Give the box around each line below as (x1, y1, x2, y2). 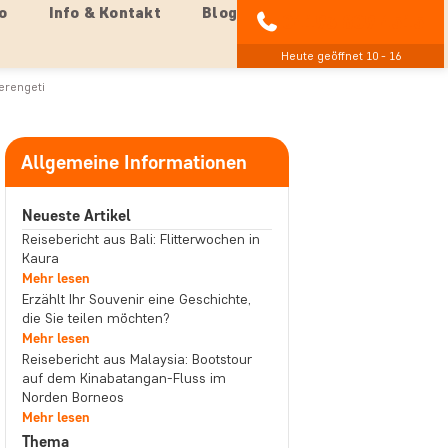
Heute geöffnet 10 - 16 (280, 48, 401, 63)
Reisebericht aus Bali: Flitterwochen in (21, 231, 260, 248)
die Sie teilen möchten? (21, 310, 170, 327)
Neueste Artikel (21, 206, 131, 225)
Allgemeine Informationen (20, 150, 247, 174)
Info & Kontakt (48, 3, 161, 22)
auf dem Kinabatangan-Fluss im (21, 370, 226, 387)
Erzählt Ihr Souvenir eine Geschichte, (21, 291, 251, 308)
